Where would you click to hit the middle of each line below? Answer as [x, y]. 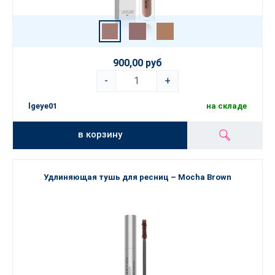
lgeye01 [43, 106]
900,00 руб [137, 63]
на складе [227, 106]
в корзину [100, 134]
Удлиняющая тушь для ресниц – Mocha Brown [137, 177]
